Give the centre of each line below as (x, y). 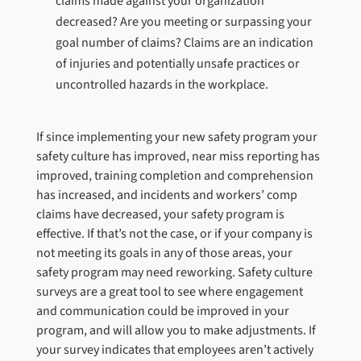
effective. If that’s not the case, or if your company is (174, 233)
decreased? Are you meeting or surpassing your (183, 21)
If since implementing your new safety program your (176, 137)
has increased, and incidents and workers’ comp (166, 195)
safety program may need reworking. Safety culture (174, 272)
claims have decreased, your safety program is (160, 214)
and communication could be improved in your (162, 311)
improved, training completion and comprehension (174, 175)
